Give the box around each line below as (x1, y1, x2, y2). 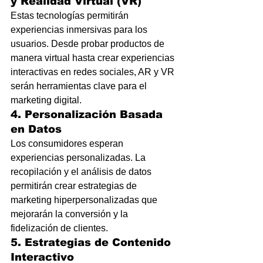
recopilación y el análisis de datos (11, 167, 154, 177)
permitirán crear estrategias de (11, 181, 139, 191)
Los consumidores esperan (11, 139, 126, 149)
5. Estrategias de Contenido (11, 237, 174, 248)
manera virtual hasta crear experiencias (11, 53, 177, 63)
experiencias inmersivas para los (11, 25, 150, 35)
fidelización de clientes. (11, 223, 108, 233)
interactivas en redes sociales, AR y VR (11, 67, 177, 77)
